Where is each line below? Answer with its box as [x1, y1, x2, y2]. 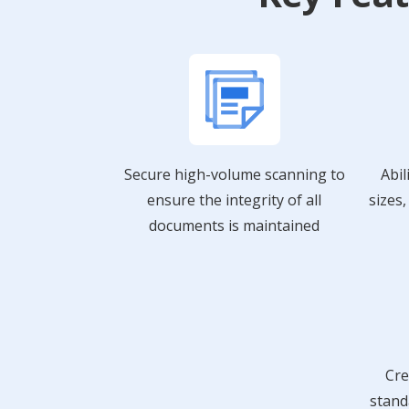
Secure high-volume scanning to [123, 163, 345, 184]
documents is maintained [149, 215, 320, 236]
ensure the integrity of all [147, 189, 321, 210]
